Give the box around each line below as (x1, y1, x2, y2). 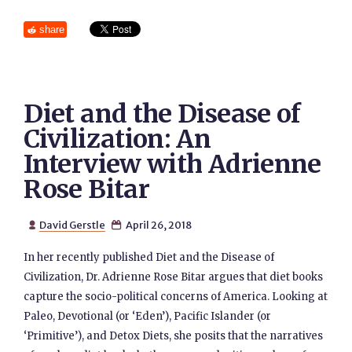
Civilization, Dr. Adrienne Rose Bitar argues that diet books (24, 270, 324, 284)
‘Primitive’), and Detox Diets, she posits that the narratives (24, 329, 324, 343)
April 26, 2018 (123, 218, 192, 231)
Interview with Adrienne (24, 148, 321, 180)
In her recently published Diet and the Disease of (24, 251, 275, 264)
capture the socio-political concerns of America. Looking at (24, 290, 328, 303)
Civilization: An (24, 123, 211, 155)
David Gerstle (38, 218, 105, 231)
